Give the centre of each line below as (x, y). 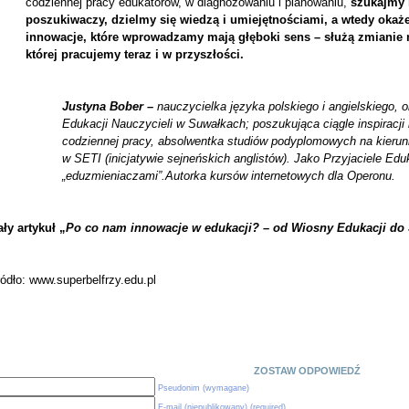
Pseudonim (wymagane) (204, 388)
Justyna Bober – (107, 106)
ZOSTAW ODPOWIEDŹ (307, 371)
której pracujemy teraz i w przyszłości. (134, 54)
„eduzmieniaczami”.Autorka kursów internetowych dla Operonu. (228, 176)
